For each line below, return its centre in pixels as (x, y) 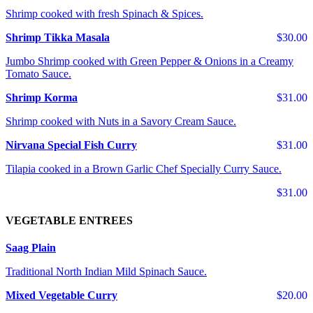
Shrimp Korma (42, 98)
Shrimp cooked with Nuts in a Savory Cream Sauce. (121, 122)
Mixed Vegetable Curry (61, 296)
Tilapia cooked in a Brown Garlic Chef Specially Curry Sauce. (144, 169)
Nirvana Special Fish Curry (71, 145)
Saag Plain (31, 248)
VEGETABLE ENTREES (69, 220)
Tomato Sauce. (38, 74)
